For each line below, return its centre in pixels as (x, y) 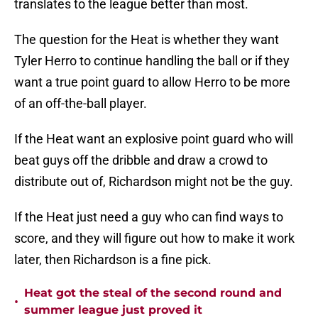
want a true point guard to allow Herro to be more (152, 82)
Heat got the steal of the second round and (153, 293)
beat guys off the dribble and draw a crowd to (141, 160)
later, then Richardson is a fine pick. (113, 260)
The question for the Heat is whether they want (147, 40)
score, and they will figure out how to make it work (154, 238)
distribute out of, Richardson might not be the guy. (154, 182)
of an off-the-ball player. (81, 104)
